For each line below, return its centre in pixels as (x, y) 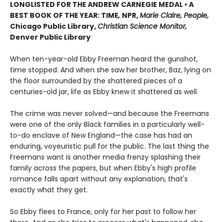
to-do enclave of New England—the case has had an (101, 135)
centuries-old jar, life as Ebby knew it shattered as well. (104, 91)
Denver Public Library (50, 37)
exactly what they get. (49, 190)
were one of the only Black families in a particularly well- (107, 124)
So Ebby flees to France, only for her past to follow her (103, 211)
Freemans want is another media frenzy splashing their (105, 157)
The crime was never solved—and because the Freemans (110, 113)
